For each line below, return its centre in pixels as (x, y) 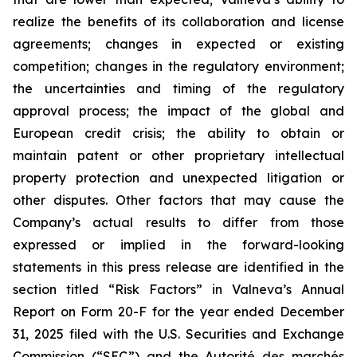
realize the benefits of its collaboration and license (178, 22)
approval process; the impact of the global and (178, 111)
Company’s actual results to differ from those (178, 222)
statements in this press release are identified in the (178, 267)
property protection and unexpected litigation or (178, 178)
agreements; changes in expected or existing (178, 44)
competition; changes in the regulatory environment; (178, 66)
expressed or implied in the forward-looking (178, 245)
